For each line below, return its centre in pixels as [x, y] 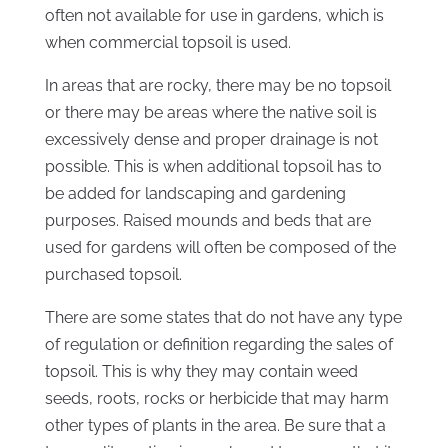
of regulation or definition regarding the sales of [218, 345]
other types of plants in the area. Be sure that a [215, 426]
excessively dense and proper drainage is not [211, 140]
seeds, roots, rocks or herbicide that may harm [216, 399]
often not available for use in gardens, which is [214, 16]
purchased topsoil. [113, 275]
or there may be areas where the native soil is [210, 113]
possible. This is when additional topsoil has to [213, 167]
